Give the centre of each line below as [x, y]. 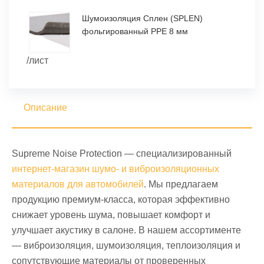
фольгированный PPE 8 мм [135, 31]
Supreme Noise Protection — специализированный [122, 154]
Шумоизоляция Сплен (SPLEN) [142, 18]
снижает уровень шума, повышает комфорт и [111, 215]
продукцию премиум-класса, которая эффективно [121, 199]
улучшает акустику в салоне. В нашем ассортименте [126, 230]
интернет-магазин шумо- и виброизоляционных [115, 169]
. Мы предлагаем [181, 184]
